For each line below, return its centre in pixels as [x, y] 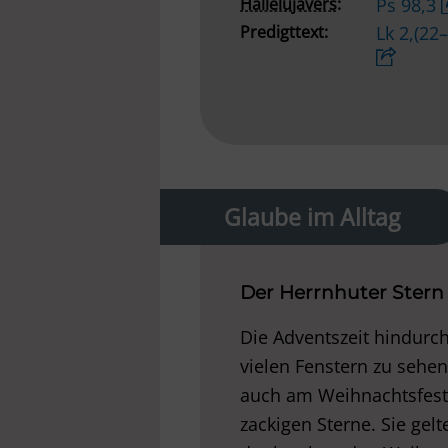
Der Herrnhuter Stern [342, 293]
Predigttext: [284, 32]
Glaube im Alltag [312, 217]
